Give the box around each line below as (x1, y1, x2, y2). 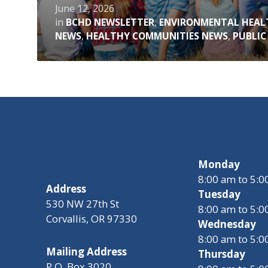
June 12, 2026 (55, 1, 114, 15)
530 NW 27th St (46, 196, 119, 211)
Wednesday (198, 217, 256, 231)
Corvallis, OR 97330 (46, 211, 137, 226)
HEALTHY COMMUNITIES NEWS (86, 29, 228, 42)
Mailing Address (46, 244, 127, 258)
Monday (198, 157, 240, 171)
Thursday (198, 246, 245, 261)
